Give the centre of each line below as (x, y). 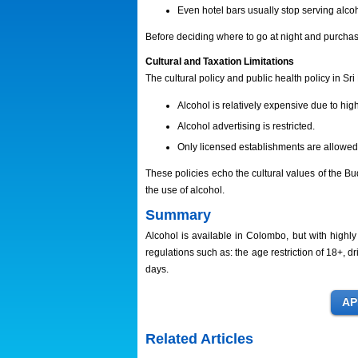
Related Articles (199, 339)
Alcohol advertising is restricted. (246, 126)
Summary (178, 215)
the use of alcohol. (185, 190)
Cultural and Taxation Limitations (220, 62)
